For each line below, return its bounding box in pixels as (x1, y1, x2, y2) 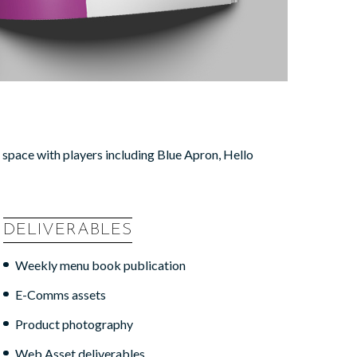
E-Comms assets (14, 286, 106, 302)
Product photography (14, 316, 133, 331)
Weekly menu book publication (14, 257, 186, 273)
